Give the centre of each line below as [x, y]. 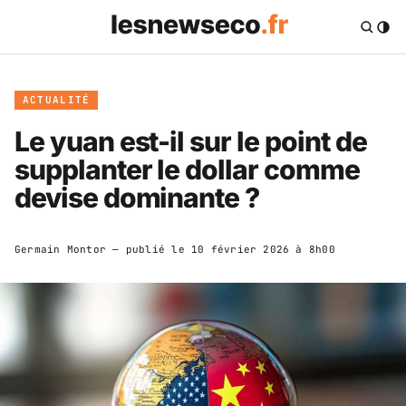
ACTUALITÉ [56, 99]
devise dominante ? [137, 197]
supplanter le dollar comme [187, 169]
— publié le [149, 249]
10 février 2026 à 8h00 [263, 249]
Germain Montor [61, 249]
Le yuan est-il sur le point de [191, 141]
